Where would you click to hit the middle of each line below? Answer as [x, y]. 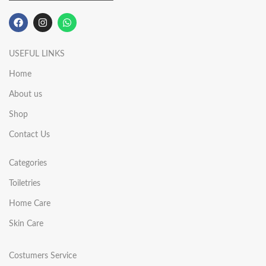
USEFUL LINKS [37, 54]
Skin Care [26, 224]
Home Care [30, 203]
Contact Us [29, 134]
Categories [28, 163]
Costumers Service [43, 256]
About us [26, 94]
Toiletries [25, 183]
